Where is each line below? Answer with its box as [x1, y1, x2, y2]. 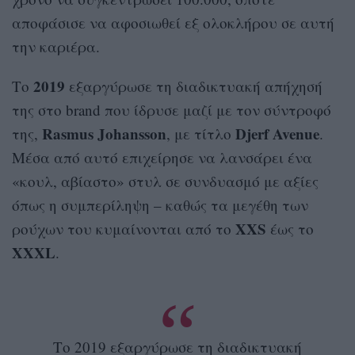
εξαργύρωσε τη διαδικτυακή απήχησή [65, 76, 323, 97]
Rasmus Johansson [42, 123, 166, 145]
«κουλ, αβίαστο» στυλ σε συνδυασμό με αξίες [12, 171, 319, 192]
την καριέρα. [12, 36, 100, 57]
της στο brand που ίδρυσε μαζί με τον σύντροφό [12, 100, 331, 120]
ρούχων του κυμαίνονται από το [12, 219, 235, 239]
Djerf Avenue [235, 123, 319, 145]
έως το [266, 219, 314, 239]
